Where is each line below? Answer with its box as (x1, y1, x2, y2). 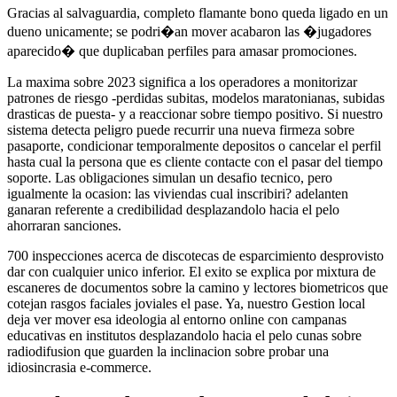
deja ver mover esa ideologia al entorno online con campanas (7, 311, 346, 327)
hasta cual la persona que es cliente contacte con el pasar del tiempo (7, 153, 383, 169)
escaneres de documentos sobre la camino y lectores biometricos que (7, 279, 388, 295)
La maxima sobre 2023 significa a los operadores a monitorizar (7, 74, 357, 90)
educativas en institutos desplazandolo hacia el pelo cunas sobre (7, 327, 362, 343)
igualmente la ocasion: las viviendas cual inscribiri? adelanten (7, 185, 348, 201)
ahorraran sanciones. (7, 217, 121, 233)
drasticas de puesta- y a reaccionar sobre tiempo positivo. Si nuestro (7, 105, 383, 121)
